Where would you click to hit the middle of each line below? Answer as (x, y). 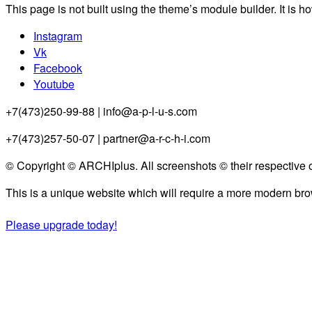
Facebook (58, 68)
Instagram (58, 36)
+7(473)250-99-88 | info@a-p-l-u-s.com (101, 111)
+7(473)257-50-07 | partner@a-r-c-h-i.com (108, 139)
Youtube (54, 84)
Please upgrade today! (61, 225)
